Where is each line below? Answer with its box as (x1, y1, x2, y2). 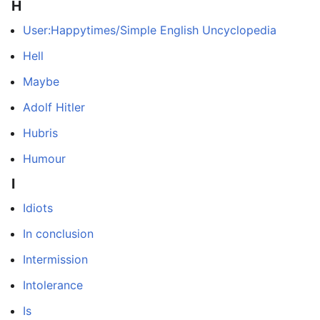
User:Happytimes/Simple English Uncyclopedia (23, 23, 276, 38)
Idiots (23, 201, 53, 216)
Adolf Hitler (23, 100, 85, 115)
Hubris (23, 126, 58, 141)
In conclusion (23, 226, 94, 241)
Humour (23, 151, 66, 166)
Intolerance (23, 278, 83, 293)
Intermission (23, 252, 88, 267)
